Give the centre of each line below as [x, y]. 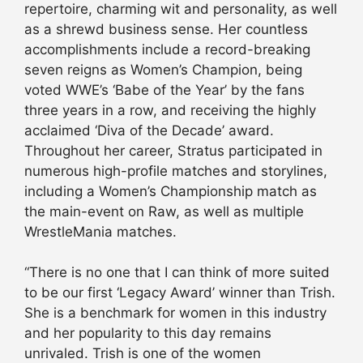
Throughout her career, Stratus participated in [173, 150]
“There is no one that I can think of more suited [177, 273]
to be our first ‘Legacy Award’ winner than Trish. [180, 293]
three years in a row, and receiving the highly [170, 110]
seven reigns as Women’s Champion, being [163, 69]
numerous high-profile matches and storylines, [176, 171]
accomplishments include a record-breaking [167, 49]
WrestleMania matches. [100, 231]
